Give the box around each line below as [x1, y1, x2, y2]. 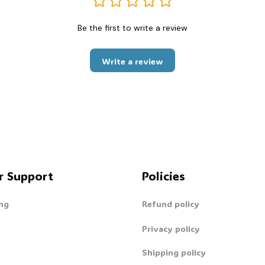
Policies [141, 168, 185, 184]
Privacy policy [142, 222, 200, 234]
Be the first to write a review [77, 22, 188, 34]
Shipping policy [142, 246, 206, 258]
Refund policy [142, 198, 199, 209]
